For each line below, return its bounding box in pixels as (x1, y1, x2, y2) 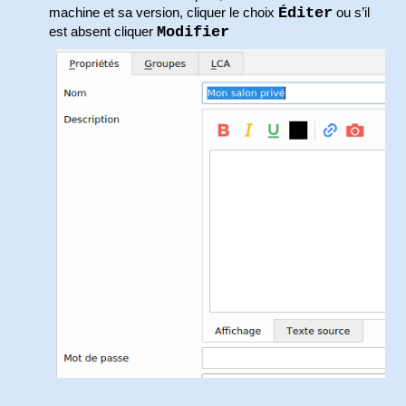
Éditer (278, 4, 333, 22)
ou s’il (333, 5, 371, 20)
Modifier (157, 23, 230, 41)
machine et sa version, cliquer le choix (49, 5, 279, 20)
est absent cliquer (49, 24, 158, 39)
